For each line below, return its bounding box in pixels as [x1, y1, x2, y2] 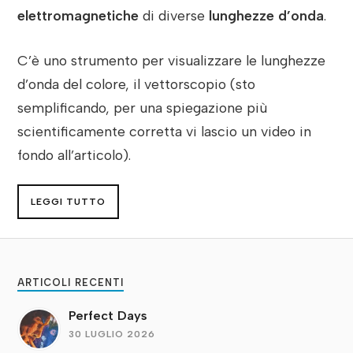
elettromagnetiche [17, 7, 139, 24]
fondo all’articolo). [17, 146, 132, 163]
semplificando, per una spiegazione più [17, 98, 268, 116]
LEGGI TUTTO [31, 195, 106, 207]
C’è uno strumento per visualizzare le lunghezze [17, 51, 326, 69]
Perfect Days [69, 308, 148, 324]
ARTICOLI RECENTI [17, 277, 124, 289]
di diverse [139, 7, 210, 24]
